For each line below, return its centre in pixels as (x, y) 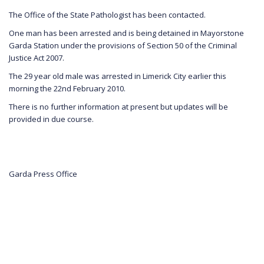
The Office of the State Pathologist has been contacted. (107, 14)
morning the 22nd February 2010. (67, 88)
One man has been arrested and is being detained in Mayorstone (126, 33)
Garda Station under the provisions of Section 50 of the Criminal (123, 45)
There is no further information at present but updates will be (118, 106)
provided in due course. (51, 119)
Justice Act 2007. (37, 57)
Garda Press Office (43, 174)
